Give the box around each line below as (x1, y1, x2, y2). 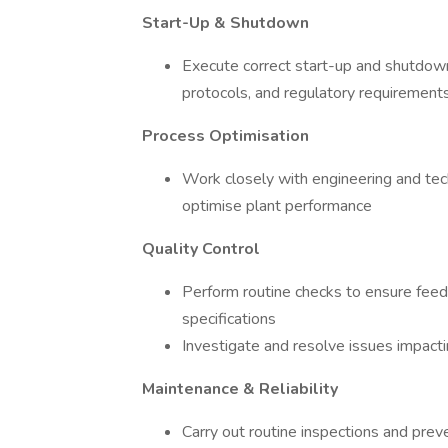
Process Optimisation (142, 125, 309, 147)
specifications (182, 308, 276, 330)
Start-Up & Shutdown (142, 12, 309, 34)
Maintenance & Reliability (142, 378, 338, 400)
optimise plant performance (182, 195, 372, 217)
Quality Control (142, 238, 260, 260)
